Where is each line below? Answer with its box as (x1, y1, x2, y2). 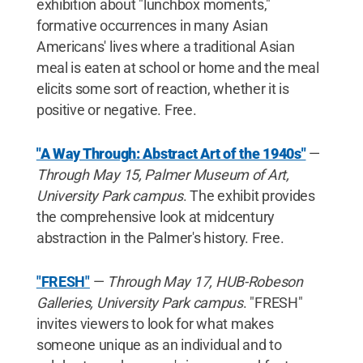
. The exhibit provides (182, 186, 315, 204)
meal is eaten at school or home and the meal (36, 58, 319, 76)
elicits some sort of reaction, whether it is (36, 79, 289, 97)
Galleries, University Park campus (36, 293, 243, 311)
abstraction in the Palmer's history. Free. (36, 228, 284, 246)
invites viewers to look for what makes (36, 314, 274, 332)
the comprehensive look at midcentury (36, 207, 275, 225)
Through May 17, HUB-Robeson (107, 272, 303, 290)
